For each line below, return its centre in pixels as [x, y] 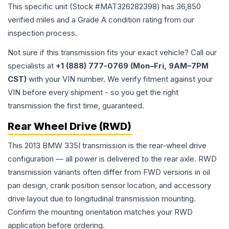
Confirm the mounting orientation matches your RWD [100, 212]
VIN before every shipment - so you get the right [93, 93]
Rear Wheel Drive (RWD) [70, 127]
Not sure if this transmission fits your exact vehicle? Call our [112, 53]
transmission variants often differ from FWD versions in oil [109, 172]
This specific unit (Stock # [54, 7]
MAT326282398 [129, 7]
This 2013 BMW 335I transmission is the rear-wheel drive [107, 146]
